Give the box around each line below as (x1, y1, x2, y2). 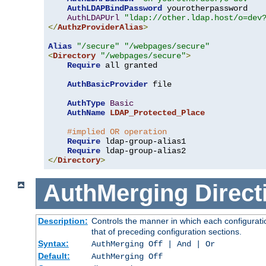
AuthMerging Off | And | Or (91, 239, 215, 249)
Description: (37, 216, 88, 226)
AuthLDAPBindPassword (67, 3, 162, 13)
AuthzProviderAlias (58, 22, 143, 32)
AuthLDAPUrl (67, 12, 119, 23)
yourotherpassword (162, 3, 248, 13)
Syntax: (37, 238, 69, 248)
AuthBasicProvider (67, 79, 148, 89)
